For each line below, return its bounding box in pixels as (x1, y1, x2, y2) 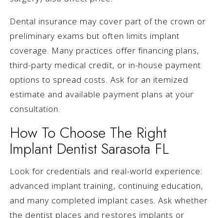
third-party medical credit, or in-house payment (10, 59, 201, 71)
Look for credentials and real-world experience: (10, 165, 202, 177)
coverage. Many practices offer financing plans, (10, 45, 200, 56)
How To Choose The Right (10, 122, 166, 144)
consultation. (10, 103, 61, 115)
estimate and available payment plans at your (10, 89, 194, 100)
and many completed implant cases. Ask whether (10, 195, 208, 206)
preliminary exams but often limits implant (10, 30, 180, 42)
